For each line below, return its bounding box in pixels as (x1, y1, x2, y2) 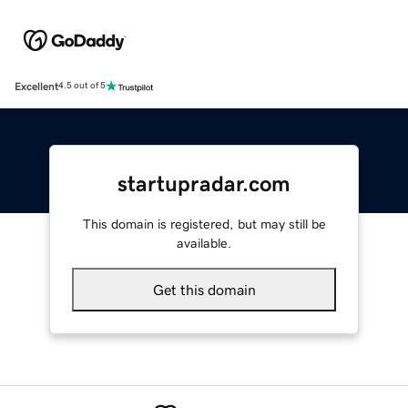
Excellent (15, 80, 58, 92)
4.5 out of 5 (58, 81, 106, 91)
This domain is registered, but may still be (82, 217, 326, 230)
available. (177, 236, 231, 250)
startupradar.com (117, 172, 291, 195)
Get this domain (152, 281, 256, 297)
